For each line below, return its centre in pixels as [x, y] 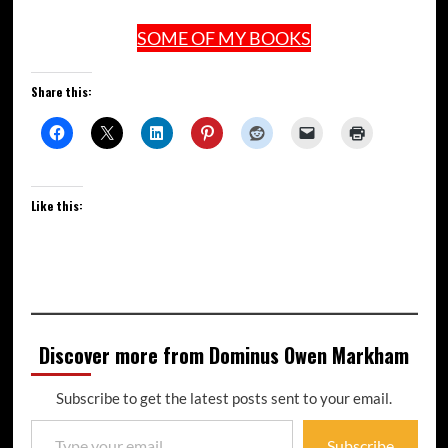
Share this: [61, 92]
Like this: [56, 206]
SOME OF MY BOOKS [224, 38]
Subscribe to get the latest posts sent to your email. [224, 398]
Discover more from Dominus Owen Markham [224, 355]
